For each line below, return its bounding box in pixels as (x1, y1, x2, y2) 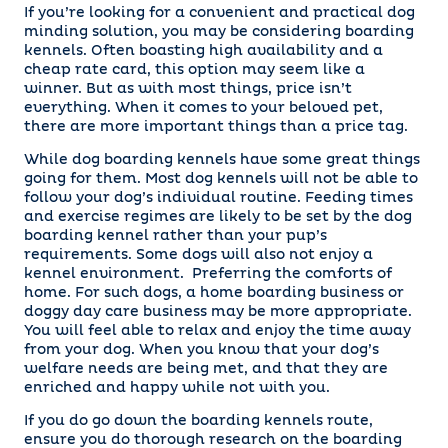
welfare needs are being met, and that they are (24, 362, 388, 377)
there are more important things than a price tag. (24, 120, 408, 135)
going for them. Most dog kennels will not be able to (24, 172, 418, 187)
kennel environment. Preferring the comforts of (24, 267, 392, 282)
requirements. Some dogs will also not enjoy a (24, 248, 373, 263)
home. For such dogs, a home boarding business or (24, 286, 404, 301)
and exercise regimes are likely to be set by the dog (24, 210, 412, 225)
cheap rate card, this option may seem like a (24, 63, 365, 78)
